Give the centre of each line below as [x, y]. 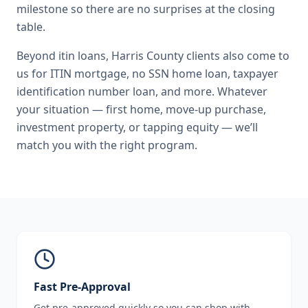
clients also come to [236, 56]
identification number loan [86, 91]
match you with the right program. [107, 145]
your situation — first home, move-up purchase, [141, 109]
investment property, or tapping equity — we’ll [137, 127]
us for [33, 74]
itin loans [82, 56]
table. [31, 27]
